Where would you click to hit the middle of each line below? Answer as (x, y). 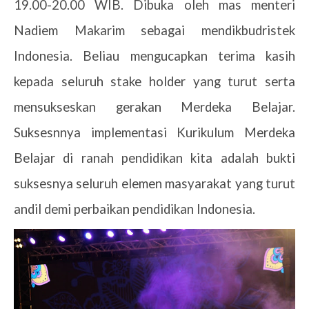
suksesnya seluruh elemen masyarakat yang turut (154, 184)
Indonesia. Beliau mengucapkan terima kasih (154, 56)
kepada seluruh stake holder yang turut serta (154, 82)
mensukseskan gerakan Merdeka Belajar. (154, 107)
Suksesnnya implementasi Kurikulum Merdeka (154, 133)
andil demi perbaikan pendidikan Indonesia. (134, 209)
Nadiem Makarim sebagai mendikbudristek (154, 31)
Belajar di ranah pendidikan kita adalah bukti (154, 158)
